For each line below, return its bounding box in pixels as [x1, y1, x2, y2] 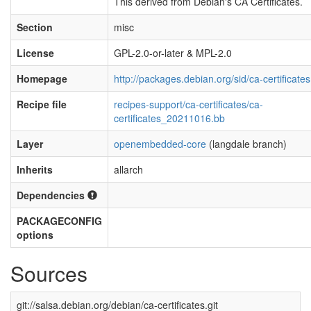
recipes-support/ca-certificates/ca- [114, 97, 263, 111]
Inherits [17, 162, 53, 176]
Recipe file [17, 97, 67, 111]
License [17, 46, 54, 60]
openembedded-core [114, 137, 206, 151]
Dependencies [17, 188, 87, 202]
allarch [114, 162, 143, 176]
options [17, 228, 53, 242]
